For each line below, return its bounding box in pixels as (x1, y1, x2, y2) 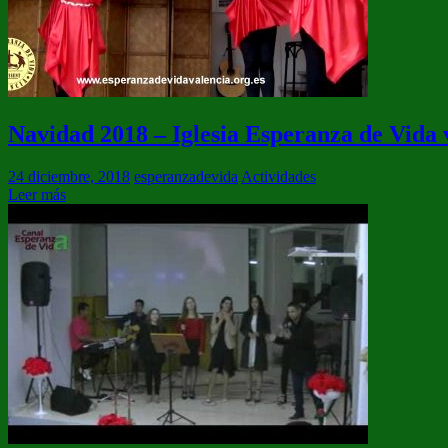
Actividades (241, 168, 316, 186)
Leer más (8, 186, 66, 204)
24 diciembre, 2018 (8, 168, 130, 186)
